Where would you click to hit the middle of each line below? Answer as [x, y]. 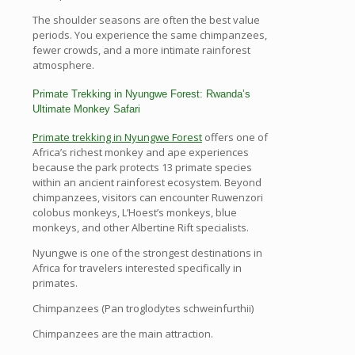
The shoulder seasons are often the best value [146, 19]
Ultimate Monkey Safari [86, 109]
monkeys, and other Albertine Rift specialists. [141, 228]
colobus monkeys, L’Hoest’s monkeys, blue [135, 213]
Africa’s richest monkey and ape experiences [141, 153]
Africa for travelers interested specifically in [137, 268]
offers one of [235, 137]
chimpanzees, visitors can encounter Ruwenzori [148, 198]
